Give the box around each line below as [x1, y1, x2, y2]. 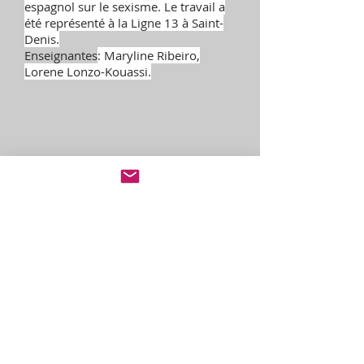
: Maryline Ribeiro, [97, 47, 200, 63]
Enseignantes [24, 47, 97, 63]
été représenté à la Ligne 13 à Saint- [24, 15, 223, 31]
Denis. [24, 31, 59, 47]
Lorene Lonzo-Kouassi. [24, 63, 151, 80]
